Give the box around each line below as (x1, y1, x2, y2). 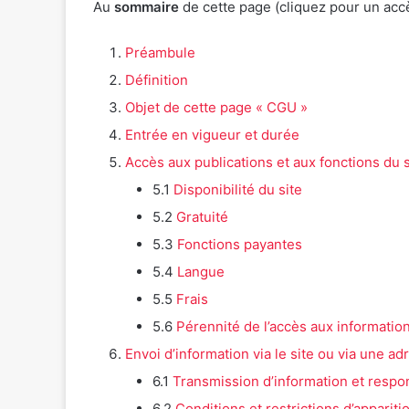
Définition (125, 71, 188, 89)
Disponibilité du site (173, 181, 302, 199)
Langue (177, 263, 225, 281)
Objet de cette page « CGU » (125, 99, 308, 117)
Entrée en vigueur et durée (125, 126, 299, 144)
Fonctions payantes (177, 236, 302, 254)
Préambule (125, 44, 195, 62)
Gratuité (176, 208, 228, 226)
